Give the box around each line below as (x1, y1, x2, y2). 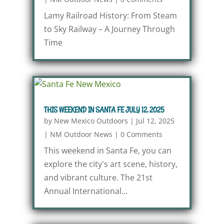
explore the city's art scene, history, (43, 158, 177, 169)
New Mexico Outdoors (53, 116, 128, 125)
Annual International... (43, 185, 127, 196)
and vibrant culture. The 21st (43, 172, 152, 183)
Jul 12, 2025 (135, 116, 174, 125)
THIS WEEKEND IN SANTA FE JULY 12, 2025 (43, 105, 164, 114)
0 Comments (120, 129, 162, 139)
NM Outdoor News (49, 129, 112, 139)
